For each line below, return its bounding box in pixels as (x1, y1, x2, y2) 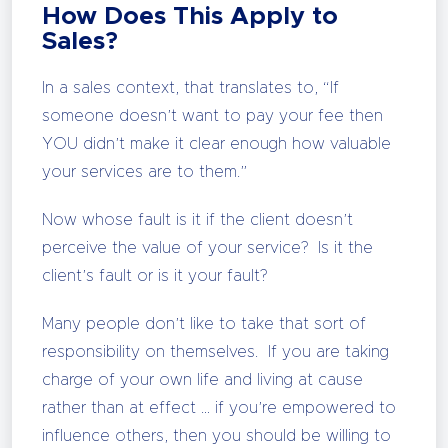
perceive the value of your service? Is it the (42, 240, 373, 256)
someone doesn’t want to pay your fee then (42, 108, 383, 124)
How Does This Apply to (42, 4, 338, 29)
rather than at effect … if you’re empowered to (42, 400, 396, 416)
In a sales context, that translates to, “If (42, 80, 339, 96)
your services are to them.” (42, 164, 247, 180)
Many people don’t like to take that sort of (42, 316, 366, 332)
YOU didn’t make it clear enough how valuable (42, 136, 391, 152)
